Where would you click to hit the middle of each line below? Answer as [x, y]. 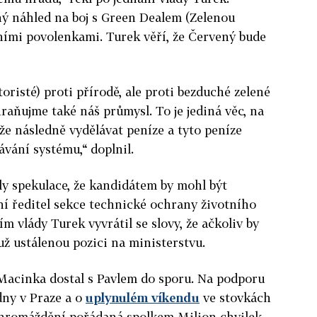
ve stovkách [235, 297]
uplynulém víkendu [143, 297]
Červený [212, 36]
